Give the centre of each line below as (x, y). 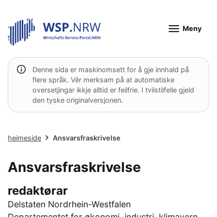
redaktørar (38, 191)
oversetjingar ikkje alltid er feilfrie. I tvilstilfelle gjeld (113, 90)
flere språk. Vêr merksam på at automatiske (103, 80)
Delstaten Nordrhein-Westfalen (69, 204)
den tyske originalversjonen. (78, 100)
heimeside (24, 138)
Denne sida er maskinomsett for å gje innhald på (111, 70)
